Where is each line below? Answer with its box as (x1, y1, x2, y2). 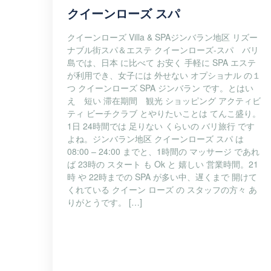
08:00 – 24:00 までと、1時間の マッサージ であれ (67, 145, 260, 157)
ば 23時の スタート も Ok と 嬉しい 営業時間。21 (67, 158, 258, 170)
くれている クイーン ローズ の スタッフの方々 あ (67, 183, 257, 195)
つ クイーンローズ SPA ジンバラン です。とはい (67, 82, 253, 94)
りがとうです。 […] (67, 196, 142, 208)
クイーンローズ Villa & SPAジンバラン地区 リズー (67, 31, 258, 43)
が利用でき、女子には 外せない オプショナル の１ (67, 69, 261, 81)
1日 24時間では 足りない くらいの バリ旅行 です (67, 120, 255, 132)
